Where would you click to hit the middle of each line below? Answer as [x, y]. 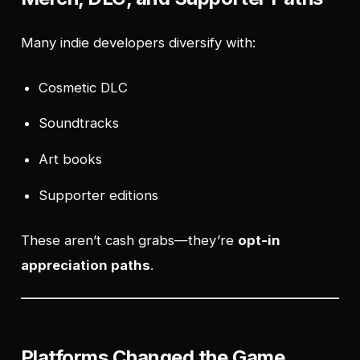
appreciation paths [86, 265]
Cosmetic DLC [84, 87]
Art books [71, 159]
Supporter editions [98, 195]
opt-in [259, 240]
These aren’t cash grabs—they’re [129, 240]
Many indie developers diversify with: [138, 42]
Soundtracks [79, 123]
